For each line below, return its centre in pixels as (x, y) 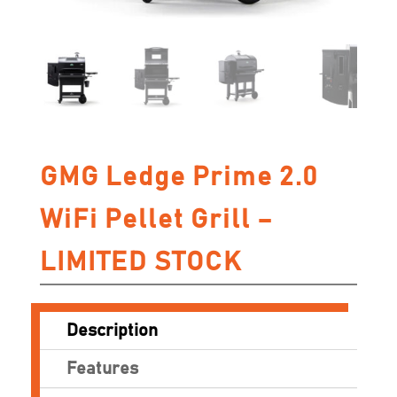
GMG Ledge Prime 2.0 (179, 178)
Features (102, 369)
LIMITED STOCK (140, 263)
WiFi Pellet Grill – (156, 220)
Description (112, 331)
